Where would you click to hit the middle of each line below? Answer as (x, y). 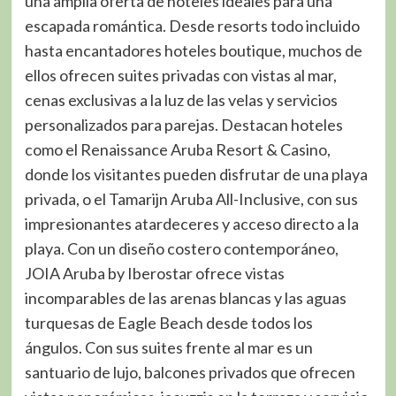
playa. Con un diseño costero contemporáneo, (181, 249)
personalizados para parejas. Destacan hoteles (183, 125)
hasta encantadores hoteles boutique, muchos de (193, 51)
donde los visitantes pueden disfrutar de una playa (196, 175)
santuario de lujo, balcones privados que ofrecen (190, 373)
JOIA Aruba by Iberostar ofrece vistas (154, 274)
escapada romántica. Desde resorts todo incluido (192, 26)
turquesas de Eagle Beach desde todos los (168, 323)
